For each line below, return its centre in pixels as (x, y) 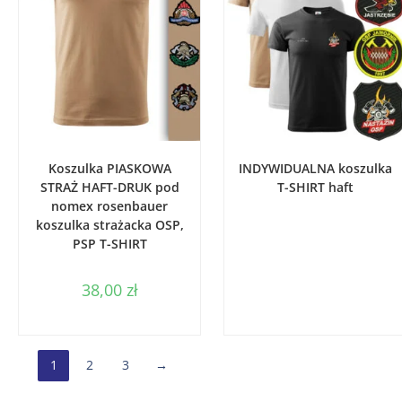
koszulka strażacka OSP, (109, 224)
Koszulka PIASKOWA (109, 168)
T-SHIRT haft (315, 187)
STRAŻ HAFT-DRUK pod (109, 187)
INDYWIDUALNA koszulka (315, 168)
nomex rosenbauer (109, 205)
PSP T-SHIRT (109, 243)
